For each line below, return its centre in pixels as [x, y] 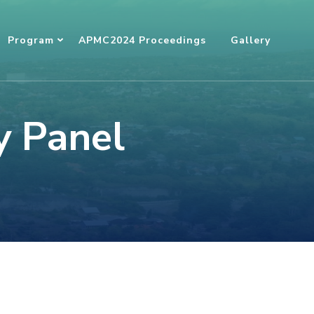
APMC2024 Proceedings [142, 40]
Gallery [251, 40]
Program [31, 40]
